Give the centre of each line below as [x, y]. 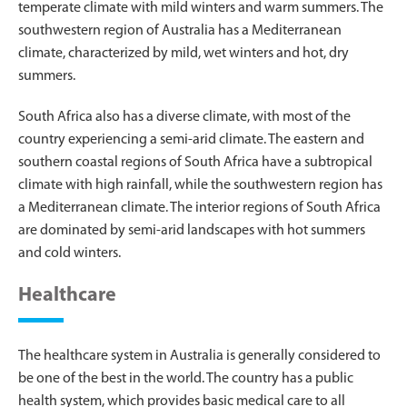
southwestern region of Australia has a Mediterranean [180, 30]
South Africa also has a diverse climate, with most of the [184, 117]
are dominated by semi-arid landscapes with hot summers [192, 230]
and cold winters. [69, 253]
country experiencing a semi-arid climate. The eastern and [191, 139]
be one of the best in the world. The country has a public [186, 378]
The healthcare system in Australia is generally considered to [199, 356]
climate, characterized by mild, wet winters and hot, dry [184, 53]
